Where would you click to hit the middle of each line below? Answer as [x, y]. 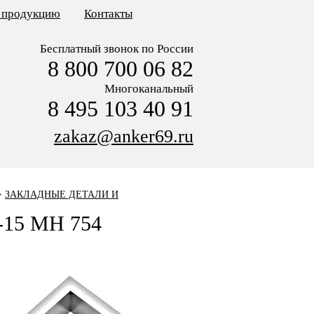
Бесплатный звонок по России [117, 49]
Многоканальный [149, 89]
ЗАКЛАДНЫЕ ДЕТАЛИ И [62, 194]
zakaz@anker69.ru [124, 136]
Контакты [108, 14]
